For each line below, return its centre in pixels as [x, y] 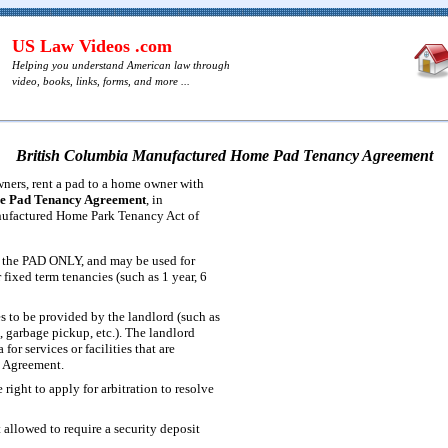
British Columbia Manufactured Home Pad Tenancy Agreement [224, 156]
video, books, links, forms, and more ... [101, 81]
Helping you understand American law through [121, 65]
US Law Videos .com [92, 46]
